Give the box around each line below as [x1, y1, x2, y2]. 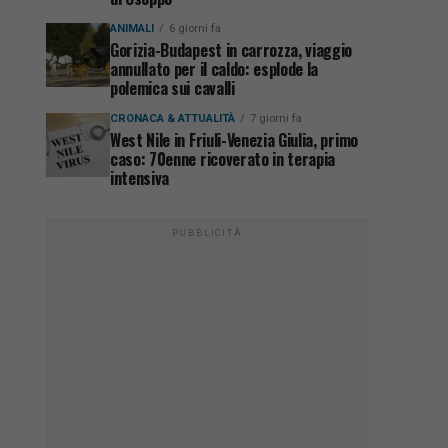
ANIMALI [110, 22, 154, 35]
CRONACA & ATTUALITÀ [110, 112, 235, 125]
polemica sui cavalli [110, 76, 235, 100]
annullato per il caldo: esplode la [110, 57, 319, 81]
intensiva [110, 166, 170, 190]
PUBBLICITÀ [171, 228, 243, 238]
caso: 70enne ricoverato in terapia [110, 147, 336, 171]
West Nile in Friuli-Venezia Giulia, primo [110, 128, 358, 152]
